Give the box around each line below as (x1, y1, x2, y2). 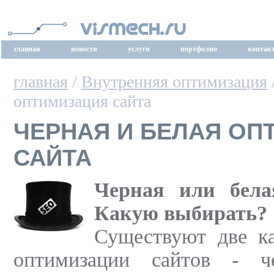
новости (71, 45, 97, 53)
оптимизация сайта (13, 92, 151, 111)
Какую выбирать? (94, 201, 267, 224)
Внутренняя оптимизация (81, 72, 267, 91)
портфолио (180, 45, 217, 53)
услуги (128, 45, 150, 53)
